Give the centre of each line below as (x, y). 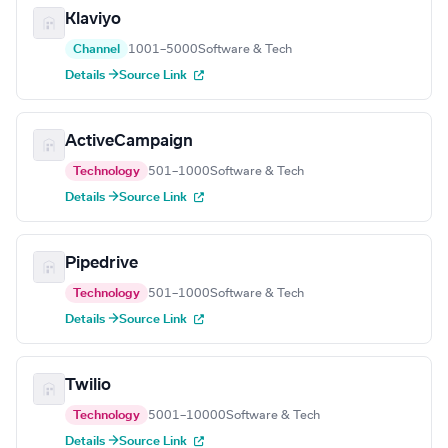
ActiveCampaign (129, 141)
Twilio (88, 385)
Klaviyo (93, 19)
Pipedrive (101, 263)
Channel (96, 49)
